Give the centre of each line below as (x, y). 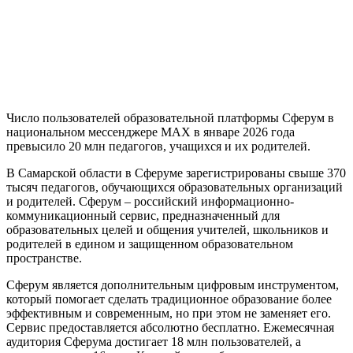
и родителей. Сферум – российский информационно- (150, 202)
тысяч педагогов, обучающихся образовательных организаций (175, 188)
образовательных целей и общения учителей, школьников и (167, 230)
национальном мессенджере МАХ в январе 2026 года (150, 132)
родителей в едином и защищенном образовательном (150, 244)
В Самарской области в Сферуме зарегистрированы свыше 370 (176, 173)
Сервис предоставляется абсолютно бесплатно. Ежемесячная (170, 328)
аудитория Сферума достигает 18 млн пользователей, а (154, 342)
